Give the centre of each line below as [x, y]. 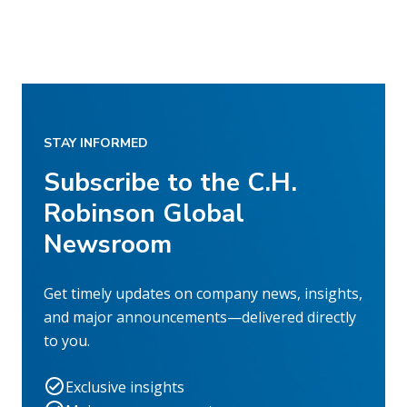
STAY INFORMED [96, 144]
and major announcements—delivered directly [200, 318]
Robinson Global [144, 214]
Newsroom [108, 245]
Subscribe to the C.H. [170, 183]
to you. [67, 341]
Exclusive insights [125, 387]
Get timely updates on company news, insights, [203, 294]
